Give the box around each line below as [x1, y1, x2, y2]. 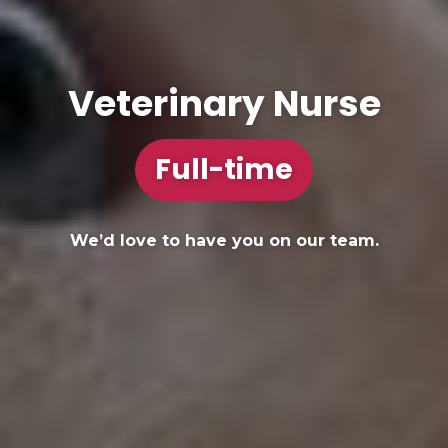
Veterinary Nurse [67, 78, 381, 130]
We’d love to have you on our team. [69, 230, 379, 250]
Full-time [155, 149, 293, 189]
